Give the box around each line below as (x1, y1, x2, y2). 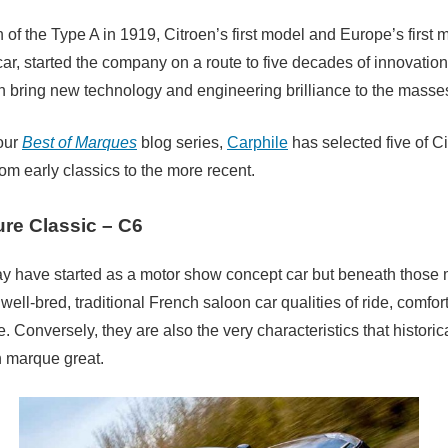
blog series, (137, 133, 227, 151)
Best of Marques (22, 133, 137, 151)
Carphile (227, 133, 288, 151)
